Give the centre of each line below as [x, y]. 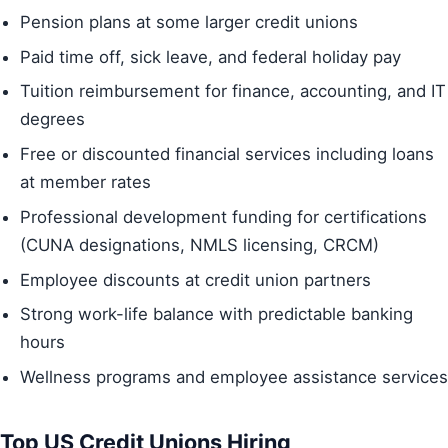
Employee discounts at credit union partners [195, 279]
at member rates [85, 182]
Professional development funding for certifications [223, 216]
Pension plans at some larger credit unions [189, 22]
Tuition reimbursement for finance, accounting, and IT [233, 91]
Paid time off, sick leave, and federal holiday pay [210, 56]
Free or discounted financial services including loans [227, 154]
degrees [52, 119]
